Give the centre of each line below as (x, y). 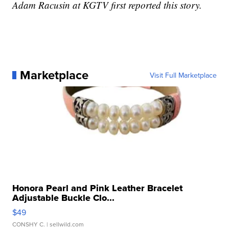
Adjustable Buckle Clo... (64, 198)
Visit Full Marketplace (183, 75)
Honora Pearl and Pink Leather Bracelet (98, 188)
